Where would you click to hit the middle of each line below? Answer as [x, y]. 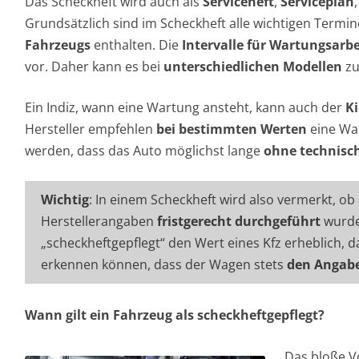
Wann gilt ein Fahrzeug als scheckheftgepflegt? [175, 315]
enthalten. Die [136, 45]
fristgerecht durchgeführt [239, 221]
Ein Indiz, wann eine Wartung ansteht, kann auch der [185, 107]
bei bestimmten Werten [232, 129]
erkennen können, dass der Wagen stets [164, 264]
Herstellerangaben [99, 221]
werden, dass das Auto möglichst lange [144, 151]
